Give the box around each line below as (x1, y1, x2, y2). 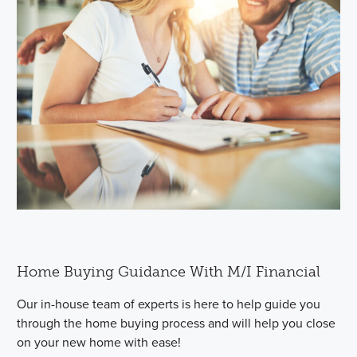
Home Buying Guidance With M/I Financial (17, 262, 321, 280)
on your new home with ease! (17, 332, 182, 351)
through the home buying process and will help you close (17, 313, 336, 332)
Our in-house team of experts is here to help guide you (17, 294, 321, 313)
